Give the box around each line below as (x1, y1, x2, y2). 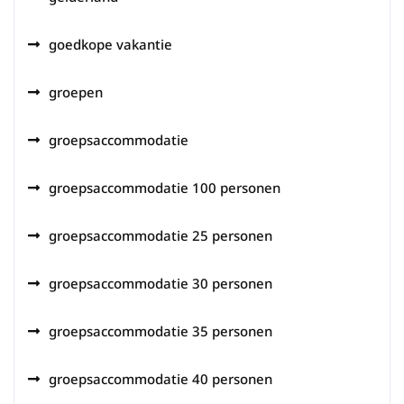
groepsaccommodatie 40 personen (49, 370, 272, 388)
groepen (49, 83, 103, 101)
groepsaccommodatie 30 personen (49, 274, 272, 292)
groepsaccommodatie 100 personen (49, 179, 280, 197)
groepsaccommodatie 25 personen (49, 226, 272, 244)
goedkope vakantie (49, 35, 172, 53)
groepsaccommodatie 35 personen (49, 322, 272, 340)
